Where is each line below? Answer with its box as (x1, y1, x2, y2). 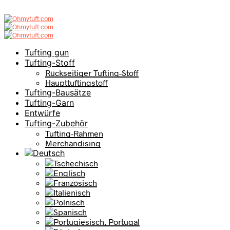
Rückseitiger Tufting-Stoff (45, 68, 139, 78)
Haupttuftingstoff (45, 78, 108, 87)
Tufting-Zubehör (25, 118, 88, 128)
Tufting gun (25, 47, 69, 57)
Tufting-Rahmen (45, 128, 103, 138)
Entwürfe (25, 108, 60, 118)
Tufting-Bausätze (25, 87, 91, 98)
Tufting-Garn (25, 98, 74, 108)
